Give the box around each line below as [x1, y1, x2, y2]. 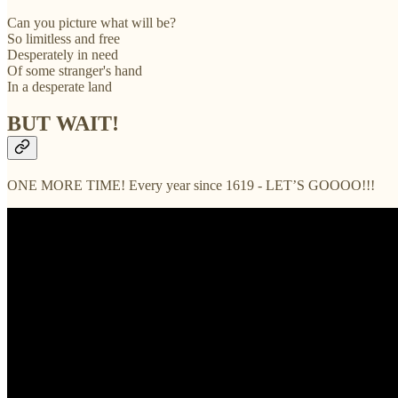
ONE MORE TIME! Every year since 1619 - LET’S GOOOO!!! [7, 178, 375, 194]
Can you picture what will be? [7, 14, 176, 30]
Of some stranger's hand [7, 62, 142, 78]
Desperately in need [7, 46, 118, 62]
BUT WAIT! [7, 112, 119, 136]
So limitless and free [7, 30, 120, 46]
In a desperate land [7, 78, 112, 94]
